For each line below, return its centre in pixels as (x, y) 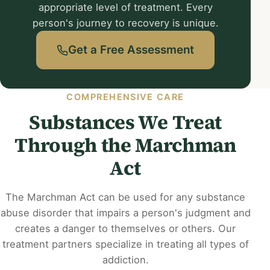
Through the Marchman (125, 145)
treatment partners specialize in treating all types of (125, 244)
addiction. (125, 260)
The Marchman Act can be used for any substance (125, 197)
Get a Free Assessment (131, 50)
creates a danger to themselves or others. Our (125, 229)
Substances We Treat (125, 122)
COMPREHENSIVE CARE (125, 97)
